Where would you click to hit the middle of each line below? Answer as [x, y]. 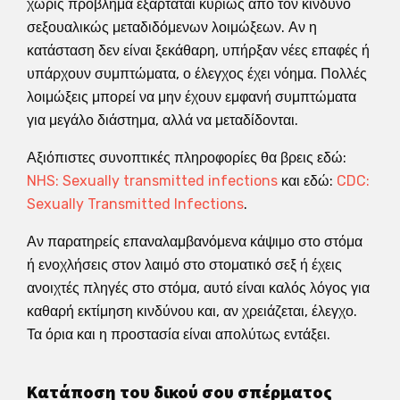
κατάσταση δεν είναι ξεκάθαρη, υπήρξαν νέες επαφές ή [198, 50]
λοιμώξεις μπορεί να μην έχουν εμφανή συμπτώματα [192, 96]
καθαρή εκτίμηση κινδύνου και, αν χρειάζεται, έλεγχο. [192, 311]
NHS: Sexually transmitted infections [152, 180]
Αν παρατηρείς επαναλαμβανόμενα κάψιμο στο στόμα [195, 241]
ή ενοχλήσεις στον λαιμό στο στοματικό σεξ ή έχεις [184, 264]
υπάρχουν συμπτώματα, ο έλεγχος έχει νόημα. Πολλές [197, 73]
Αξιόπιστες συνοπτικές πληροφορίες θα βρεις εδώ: [187, 157]
